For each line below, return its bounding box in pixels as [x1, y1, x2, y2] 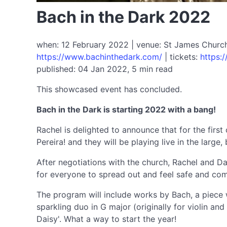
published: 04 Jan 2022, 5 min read [36, 64, 173, 74]
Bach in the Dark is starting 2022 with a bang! [36, 104, 216, 115]
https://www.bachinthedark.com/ [36, 52, 162, 62]
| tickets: [162, 52, 200, 62]
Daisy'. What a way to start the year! [36, 214, 176, 224]
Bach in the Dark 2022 [36, 7, 210, 27]
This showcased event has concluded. [36, 84, 182, 94]
